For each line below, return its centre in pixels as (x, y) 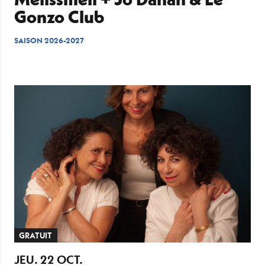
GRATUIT (36, 236)
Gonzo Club (59, 17)
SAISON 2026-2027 (49, 41)
